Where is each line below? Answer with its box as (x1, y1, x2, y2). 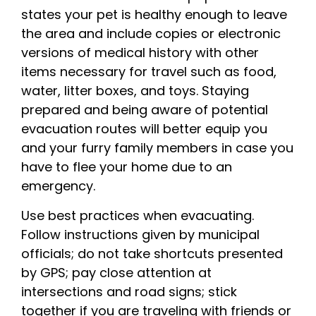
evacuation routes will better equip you (21, 120, 267, 138)
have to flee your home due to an (21, 158, 232, 176)
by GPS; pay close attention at (21, 263, 212, 281)
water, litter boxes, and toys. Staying (21, 82, 249, 100)
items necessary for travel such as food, (21, 63, 276, 81)
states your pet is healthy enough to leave (21, 6, 287, 24)
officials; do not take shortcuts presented (21, 244, 283, 262)
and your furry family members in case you (21, 139, 293, 157)
